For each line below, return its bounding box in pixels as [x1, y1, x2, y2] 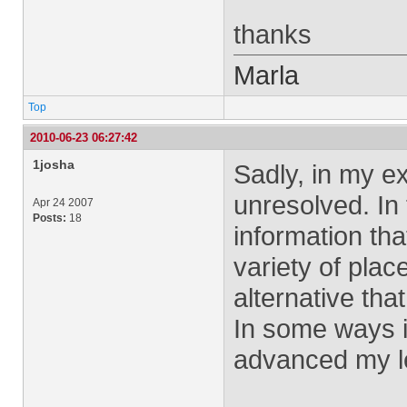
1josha [33, 157, 74, 172]
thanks [233, 19, 312, 49]
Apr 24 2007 [33, 196, 94, 209]
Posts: [33, 212, 66, 224]
